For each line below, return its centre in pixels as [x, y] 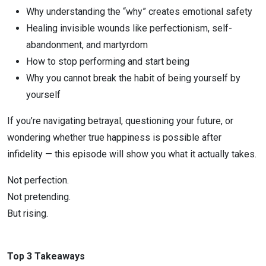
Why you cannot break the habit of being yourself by [133, 78]
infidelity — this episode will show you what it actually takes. [132, 154]
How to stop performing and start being [108, 61]
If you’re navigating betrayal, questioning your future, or [120, 121]
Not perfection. [38, 180]
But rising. [28, 213]
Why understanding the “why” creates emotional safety [139, 12]
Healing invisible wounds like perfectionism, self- [129, 28]
